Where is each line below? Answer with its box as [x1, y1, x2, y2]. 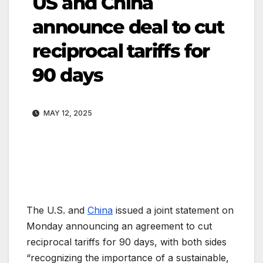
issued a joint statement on [113, 204, 234, 216]
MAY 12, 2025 [42, 108, 92, 117]
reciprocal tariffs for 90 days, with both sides [26, 235, 227, 248]
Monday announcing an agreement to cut [26, 220, 212, 232]
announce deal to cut [32, 15, 224, 38]
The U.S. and [26, 204, 87, 216]
